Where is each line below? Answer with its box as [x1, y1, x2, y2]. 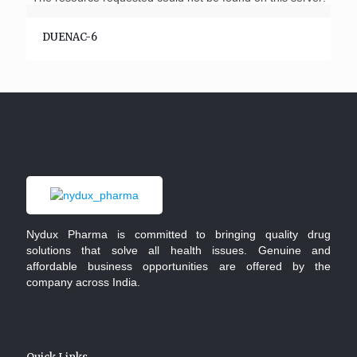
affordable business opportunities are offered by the [26, 260, 331, 273]
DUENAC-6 [42, 30, 97, 44]
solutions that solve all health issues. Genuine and [26, 244, 331, 257]
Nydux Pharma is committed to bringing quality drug [26, 228, 331, 241]
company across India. [26, 276, 140, 288]
